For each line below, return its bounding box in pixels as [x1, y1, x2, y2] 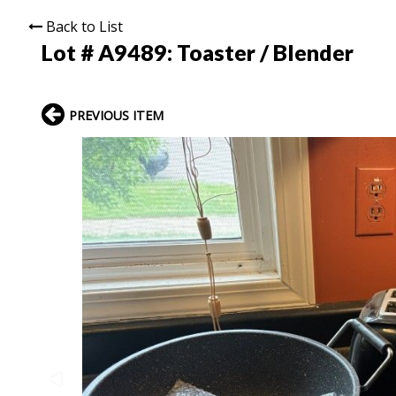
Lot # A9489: [42, 38, 177, 65]
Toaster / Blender [177, 38, 354, 65]
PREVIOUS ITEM [69, 106, 164, 124]
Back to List [46, 16, 123, 36]
